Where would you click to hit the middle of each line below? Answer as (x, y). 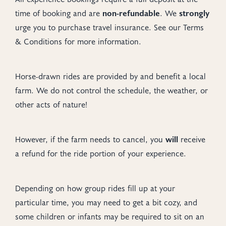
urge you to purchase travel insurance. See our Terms (109, 27)
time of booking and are (59, 13)
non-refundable (131, 13)
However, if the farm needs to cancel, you (90, 139)
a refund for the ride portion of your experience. (101, 153)
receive (192, 139)
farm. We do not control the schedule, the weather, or (111, 90)
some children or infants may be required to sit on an (110, 216)
